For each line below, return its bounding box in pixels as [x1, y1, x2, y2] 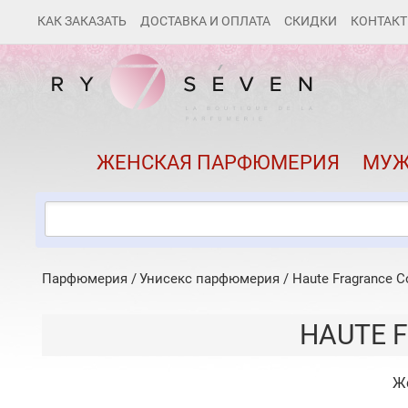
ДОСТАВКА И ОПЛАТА [140, 14, 270, 28]
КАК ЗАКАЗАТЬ [37, 14, 127, 28]
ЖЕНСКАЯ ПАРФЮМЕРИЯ [96, 151, 340, 175]
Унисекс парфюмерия [139, 270, 280, 288]
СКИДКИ [284, 14, 337, 28]
